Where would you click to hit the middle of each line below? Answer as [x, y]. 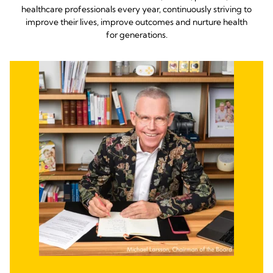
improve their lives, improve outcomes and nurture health [136, 22]
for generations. [136, 34]
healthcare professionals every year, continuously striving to [136, 9]
